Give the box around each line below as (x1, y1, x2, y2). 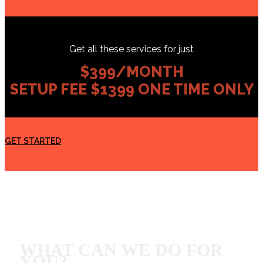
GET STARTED (5, 136, 61, 146)
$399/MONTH (79, 63, 184, 81)
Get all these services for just (69, 43, 194, 55)
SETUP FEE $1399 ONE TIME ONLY (9, 80, 254, 99)
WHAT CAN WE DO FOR (19, 240, 223, 260)
